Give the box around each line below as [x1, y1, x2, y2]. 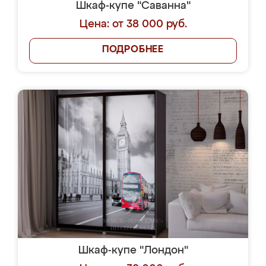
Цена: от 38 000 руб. [79, 19, 187, 30]
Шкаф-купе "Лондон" [78, 245, 188, 256]
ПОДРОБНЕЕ [102, 45, 164, 55]
